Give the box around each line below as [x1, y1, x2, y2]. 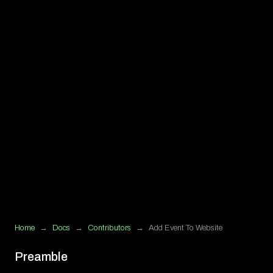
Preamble [15, 249, 68, 263]
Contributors [88, 223, 131, 232]
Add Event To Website [149, 223, 222, 232]
